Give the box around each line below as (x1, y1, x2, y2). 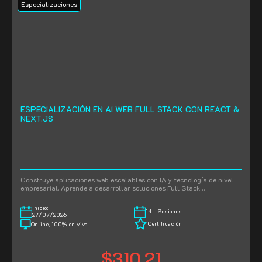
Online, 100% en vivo (31, 220, 87, 229)
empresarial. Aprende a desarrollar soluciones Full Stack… (20, 183, 205, 193)
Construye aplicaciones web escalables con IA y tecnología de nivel (20, 175, 233, 185)
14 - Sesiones (146, 207, 182, 215)
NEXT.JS (20, 113, 53, 125)
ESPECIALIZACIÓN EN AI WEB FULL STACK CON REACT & (20, 104, 239, 115)
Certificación (147, 219, 182, 227)
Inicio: (32, 204, 48, 212)
